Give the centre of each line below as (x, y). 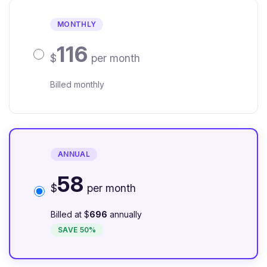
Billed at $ (70, 214)
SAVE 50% (77, 229)
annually (125, 214)
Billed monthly (77, 84)
